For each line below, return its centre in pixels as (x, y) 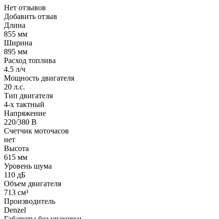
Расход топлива (30, 60)
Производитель (30, 201)
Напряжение (25, 113)
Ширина (18, 43)
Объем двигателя (33, 183)
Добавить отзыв (31, 16)
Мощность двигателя (39, 78)
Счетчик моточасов (36, 131)
